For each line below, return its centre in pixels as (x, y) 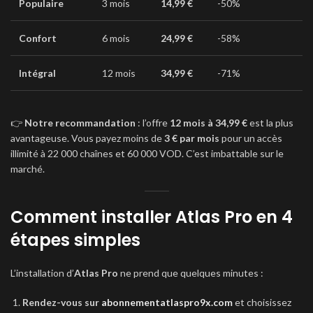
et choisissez (262, 302)
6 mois (116, 38)
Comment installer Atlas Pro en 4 (152, 217)
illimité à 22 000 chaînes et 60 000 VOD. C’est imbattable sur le (147, 153)
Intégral (37, 73)
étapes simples (75, 240)
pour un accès (251, 138)
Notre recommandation (80, 123)
